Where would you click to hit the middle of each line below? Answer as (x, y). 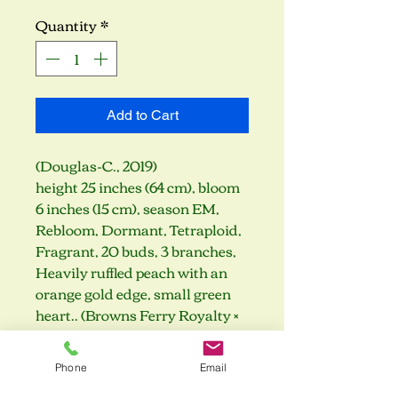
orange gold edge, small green (133, 293)
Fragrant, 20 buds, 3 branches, (137, 251)
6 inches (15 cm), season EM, (127, 208)
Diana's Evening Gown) (113, 336)
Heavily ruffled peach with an (131, 272)
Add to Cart (142, 115)
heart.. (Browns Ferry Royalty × (137, 314)
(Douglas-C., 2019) (96, 165)
